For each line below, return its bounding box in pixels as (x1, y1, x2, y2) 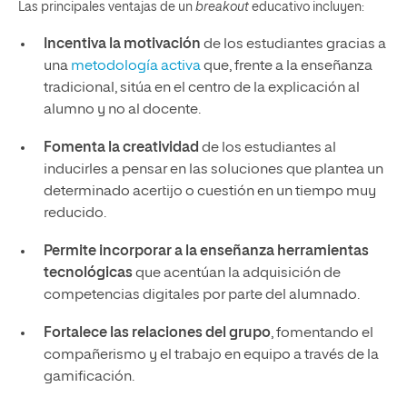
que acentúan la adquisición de (132, 266, 341, 281)
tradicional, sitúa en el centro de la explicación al (43, 81, 360, 95)
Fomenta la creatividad (43, 141, 199, 155)
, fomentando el (270, 326, 373, 341)
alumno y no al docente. (43, 103, 201, 117)
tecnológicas (43, 266, 133, 281)
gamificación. (43, 370, 134, 384)
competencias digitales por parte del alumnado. (43, 288, 360, 303)
